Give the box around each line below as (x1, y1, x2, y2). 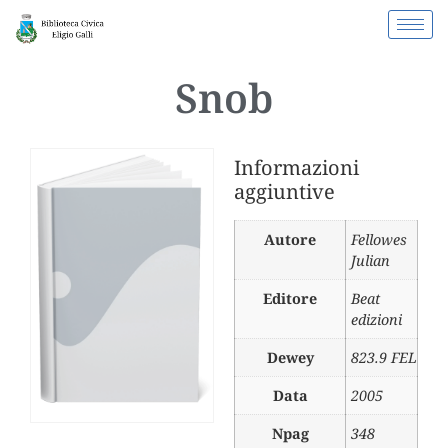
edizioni (351, 310, 402, 330)
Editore (263, 289, 317, 309)
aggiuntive (234, 178, 335, 206)
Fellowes (351, 230, 407, 250)
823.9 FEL (351, 348, 417, 368)
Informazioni (234, 154, 359, 182)
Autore (264, 230, 316, 250)
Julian (351, 251, 390, 271)
